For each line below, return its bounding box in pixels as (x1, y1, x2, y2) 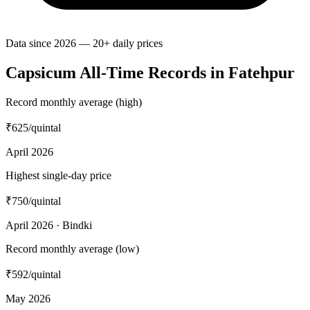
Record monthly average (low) (6, 243, 139, 255)
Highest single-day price (6, 170, 111, 182)
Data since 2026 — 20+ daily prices (6, 37, 163, 50)
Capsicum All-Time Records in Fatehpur (6, 64, 295, 82)
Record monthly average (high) (6, 96, 142, 109)
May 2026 (6, 293, 51, 305)
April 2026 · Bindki (6, 219, 92, 232)
